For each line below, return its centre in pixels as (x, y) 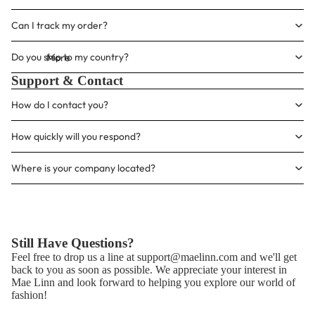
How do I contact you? (60, 105)
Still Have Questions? (73, 243)
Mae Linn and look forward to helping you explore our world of (153, 282)
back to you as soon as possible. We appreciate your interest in (149, 270)
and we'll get (267, 257)
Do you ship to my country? (70, 57)
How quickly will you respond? (76, 136)
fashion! (29, 295)
